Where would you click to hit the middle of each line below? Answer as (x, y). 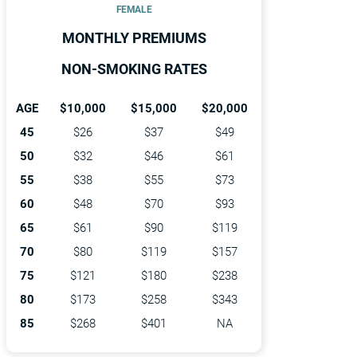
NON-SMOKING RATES (134, 69)
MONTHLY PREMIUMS (134, 38)
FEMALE (134, 10)
